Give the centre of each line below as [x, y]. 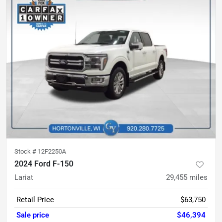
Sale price [33, 215]
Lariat [24, 177]
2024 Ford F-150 [44, 164]
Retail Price [35, 200]
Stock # [26, 151]
